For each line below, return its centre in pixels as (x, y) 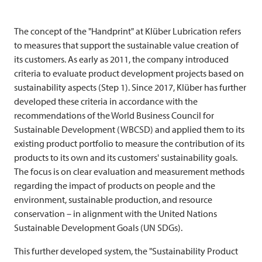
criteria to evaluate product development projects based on (129, 73)
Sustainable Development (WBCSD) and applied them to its (129, 130)
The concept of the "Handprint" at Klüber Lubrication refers (127, 31)
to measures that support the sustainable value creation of (126, 45)
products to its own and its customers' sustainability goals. (126, 158)
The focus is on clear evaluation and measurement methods (129, 172)
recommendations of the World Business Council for (114, 116)
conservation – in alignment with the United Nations (116, 214)
